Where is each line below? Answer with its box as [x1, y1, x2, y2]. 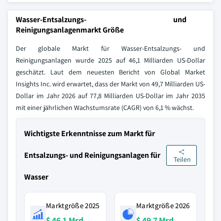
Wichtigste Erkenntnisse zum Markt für [24, 128, 155, 139]
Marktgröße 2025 [46, 201, 100, 210]
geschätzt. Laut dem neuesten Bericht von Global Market [16, 68, 205, 76]
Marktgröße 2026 [136, 201, 190, 210]
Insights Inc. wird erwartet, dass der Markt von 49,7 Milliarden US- [16, 79, 205, 88]
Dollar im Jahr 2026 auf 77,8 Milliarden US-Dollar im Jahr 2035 [16, 91, 205, 100]
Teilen [174, 155, 191, 164]
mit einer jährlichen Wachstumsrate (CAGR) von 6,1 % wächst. [16, 103, 194, 112]
